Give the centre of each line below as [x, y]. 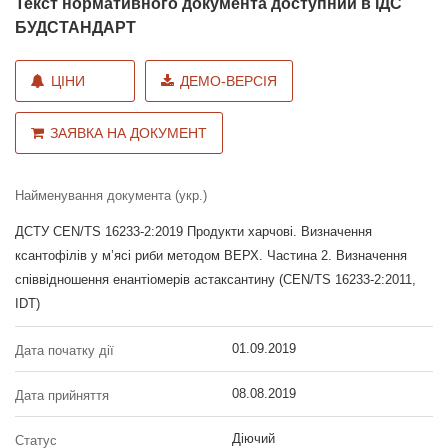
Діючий [253, 438]
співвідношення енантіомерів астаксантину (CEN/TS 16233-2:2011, [215, 279]
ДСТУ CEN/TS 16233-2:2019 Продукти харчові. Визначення [193, 231]
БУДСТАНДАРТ [75, 27]
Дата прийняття [62, 395]
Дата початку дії [64, 350]
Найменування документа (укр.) [111, 195]
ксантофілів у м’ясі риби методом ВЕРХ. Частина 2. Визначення [211, 255]
